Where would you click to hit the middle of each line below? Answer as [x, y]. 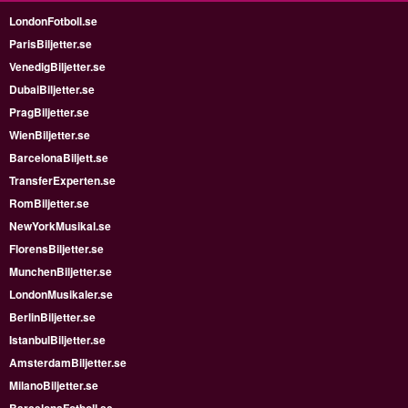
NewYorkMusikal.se [60, 225]
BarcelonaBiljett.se [59, 157]
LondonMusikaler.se [61, 294]
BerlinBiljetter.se [52, 316]
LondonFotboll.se [53, 20]
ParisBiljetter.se [51, 43]
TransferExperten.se [62, 180]
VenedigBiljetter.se [57, 66]
